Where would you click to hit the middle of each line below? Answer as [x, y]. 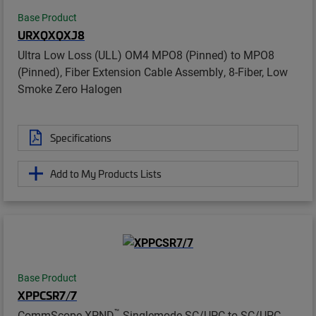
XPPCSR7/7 [47, 294]
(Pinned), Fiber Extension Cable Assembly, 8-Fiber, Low [153, 71]
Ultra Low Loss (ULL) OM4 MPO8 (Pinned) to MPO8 [146, 54]
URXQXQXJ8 [51, 34]
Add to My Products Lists [106, 173]
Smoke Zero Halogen [70, 88]
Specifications [81, 137]
